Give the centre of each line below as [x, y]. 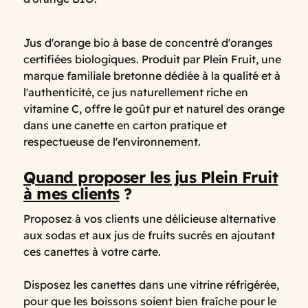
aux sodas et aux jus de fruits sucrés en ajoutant [149, 235]
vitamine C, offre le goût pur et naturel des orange [154, 108]
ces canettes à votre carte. [92, 251]
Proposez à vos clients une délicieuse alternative [150, 218]
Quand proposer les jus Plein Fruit [151, 177]
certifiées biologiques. [82, 59]
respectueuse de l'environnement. [113, 141]
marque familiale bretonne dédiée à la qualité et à [152, 75]
